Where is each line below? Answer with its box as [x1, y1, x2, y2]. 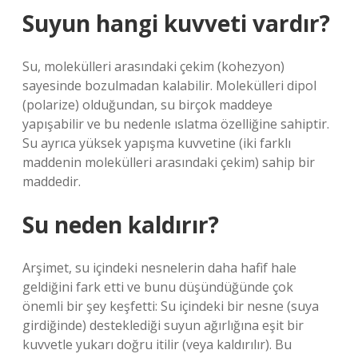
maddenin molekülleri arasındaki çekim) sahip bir [22, 153, 315, 171]
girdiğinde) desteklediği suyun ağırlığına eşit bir [22, 316, 304, 334]
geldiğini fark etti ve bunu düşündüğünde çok [22, 278, 293, 296]
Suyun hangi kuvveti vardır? [22, 8, 330, 38]
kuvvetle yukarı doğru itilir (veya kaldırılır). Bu [22, 336, 292, 353]
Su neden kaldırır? [22, 209, 219, 240]
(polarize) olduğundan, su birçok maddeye [22, 96, 272, 113]
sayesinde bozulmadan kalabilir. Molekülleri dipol [22, 77, 316, 94]
